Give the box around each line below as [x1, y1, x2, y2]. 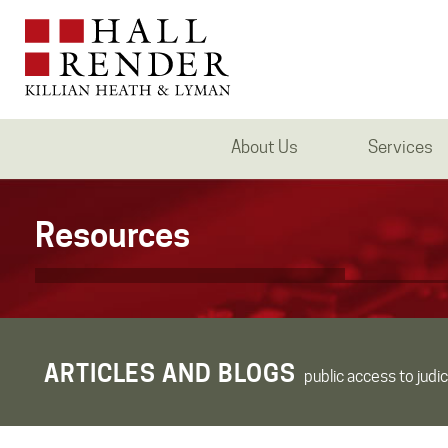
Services [367, 137, 433, 157]
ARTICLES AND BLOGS [44, 359, 297, 388]
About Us [230, 137, 298, 157]
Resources [35, 215, 190, 255]
